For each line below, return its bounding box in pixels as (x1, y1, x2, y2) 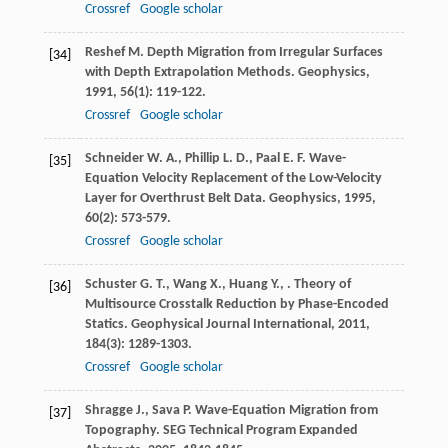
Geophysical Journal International (130, 317, 331, 333)
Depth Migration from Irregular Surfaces (143, 45, 383, 61)
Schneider (84, 151, 144, 167)
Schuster (84, 277, 137, 293)
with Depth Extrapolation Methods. (84, 65, 298, 81)
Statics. (84, 317, 131, 333)
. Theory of (286, 277, 351, 293)
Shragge (84, 403, 133, 419)
